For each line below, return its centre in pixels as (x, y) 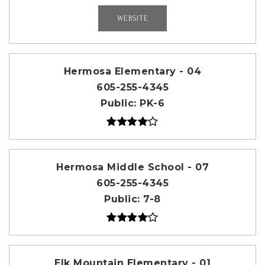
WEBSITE (132, 18)
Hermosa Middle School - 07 (132, 167)
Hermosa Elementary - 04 (132, 72)
